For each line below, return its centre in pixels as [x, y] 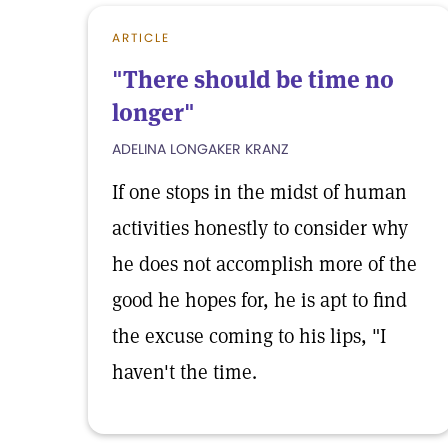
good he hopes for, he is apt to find [259, 300]
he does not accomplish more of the [264, 264]
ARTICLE [141, 37]
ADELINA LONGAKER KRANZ [200, 149]
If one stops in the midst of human [259, 192]
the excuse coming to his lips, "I [249, 336]
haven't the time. [184, 372]
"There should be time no [253, 79]
